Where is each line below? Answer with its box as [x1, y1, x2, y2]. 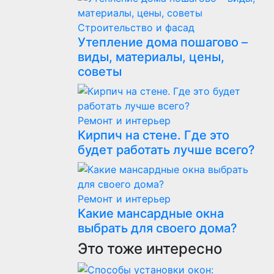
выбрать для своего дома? [78, 221, 237, 235]
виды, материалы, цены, [78, 50, 224, 64]
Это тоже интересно [78, 240, 222, 257]
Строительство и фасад [78, 21, 194, 34]
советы [78, 64, 122, 79]
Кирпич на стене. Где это [78, 128, 229, 143]
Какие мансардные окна [78, 206, 224, 221]
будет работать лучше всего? [78, 143, 255, 157]
